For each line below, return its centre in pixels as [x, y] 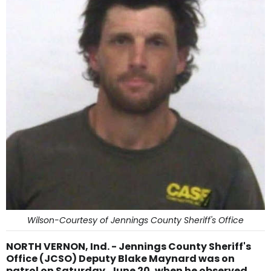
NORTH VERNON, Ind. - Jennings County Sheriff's [129, 247]
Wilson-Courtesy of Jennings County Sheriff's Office [135, 220]
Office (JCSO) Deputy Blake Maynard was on [120, 259]
